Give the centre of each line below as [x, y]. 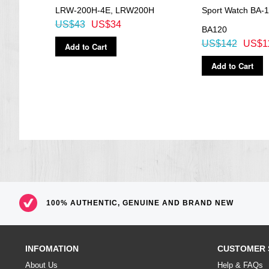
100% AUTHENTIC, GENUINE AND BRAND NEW [140, 203]
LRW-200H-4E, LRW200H [104, 10]
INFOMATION [52, 249]
